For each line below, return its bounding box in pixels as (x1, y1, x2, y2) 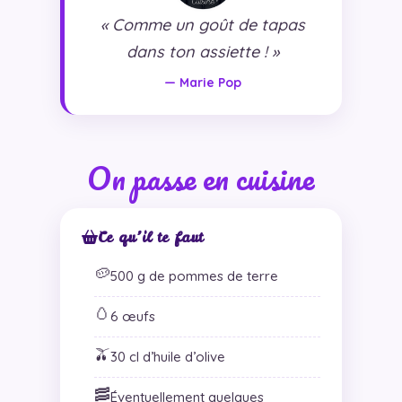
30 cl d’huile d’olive (109, 347, 225, 365)
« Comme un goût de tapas (100, 13, 306, 35)
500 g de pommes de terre (109, 267, 278, 284)
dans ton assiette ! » (127, 40, 280, 62)
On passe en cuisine (87, 152, 315, 203)
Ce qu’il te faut (97, 226, 203, 247)
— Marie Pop (164, 74, 242, 91)
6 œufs (109, 307, 155, 325)
